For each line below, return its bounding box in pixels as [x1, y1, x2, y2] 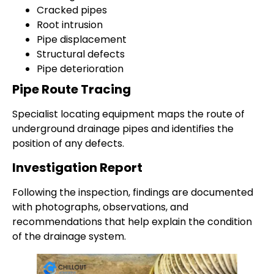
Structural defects [37, 47, 125, 62]
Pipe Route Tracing [12, 81, 131, 98]
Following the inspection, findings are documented [12, 185, 253, 200]
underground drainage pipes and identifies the [12, 122, 234, 136]
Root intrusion [37, 18, 103, 32]
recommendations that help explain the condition [12, 215, 252, 229]
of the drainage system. [12, 229, 126, 244]
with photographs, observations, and [12, 200, 188, 215]
